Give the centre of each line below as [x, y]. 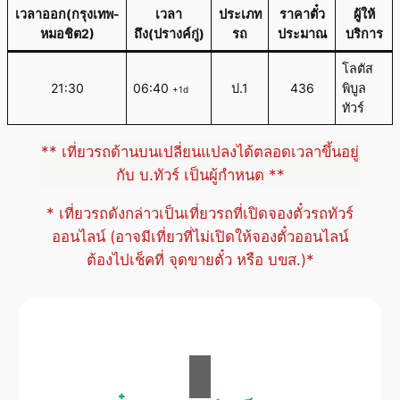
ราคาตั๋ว [302, 14]
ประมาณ [302, 34]
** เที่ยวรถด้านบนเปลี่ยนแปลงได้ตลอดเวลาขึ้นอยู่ [200, 152]
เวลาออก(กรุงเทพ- [67, 14]
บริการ [364, 34]
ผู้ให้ [364, 14]
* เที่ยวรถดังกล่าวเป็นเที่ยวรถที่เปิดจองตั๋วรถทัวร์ [200, 213]
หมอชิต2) [67, 34]
